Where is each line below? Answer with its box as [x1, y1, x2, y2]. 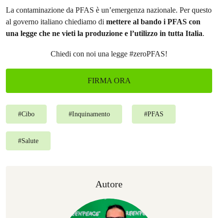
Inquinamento [72, 110, 110, 118]
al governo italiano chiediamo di [6, 17, 106, 26]
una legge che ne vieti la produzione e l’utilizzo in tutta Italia [6, 28, 202, 38]
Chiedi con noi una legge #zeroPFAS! [51, 49, 167, 58]
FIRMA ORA [87, 76, 131, 85]
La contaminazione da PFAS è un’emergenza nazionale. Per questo [6, 5, 212, 15]
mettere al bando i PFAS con [106, 17, 200, 26]
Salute [21, 137, 38, 145]
